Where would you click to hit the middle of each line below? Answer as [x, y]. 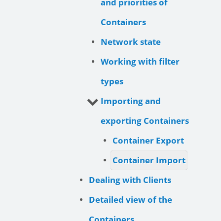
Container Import [149, 160]
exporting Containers [145, 120]
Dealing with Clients [130, 180]
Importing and [131, 101]
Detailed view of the [130, 199]
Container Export [148, 140]
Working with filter [140, 61]
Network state [131, 41]
